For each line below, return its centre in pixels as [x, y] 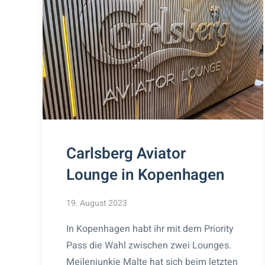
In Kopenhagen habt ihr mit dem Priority [150, 229]
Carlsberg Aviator [126, 153]
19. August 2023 [97, 203]
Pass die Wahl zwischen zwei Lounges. [149, 245]
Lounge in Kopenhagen [146, 175]
